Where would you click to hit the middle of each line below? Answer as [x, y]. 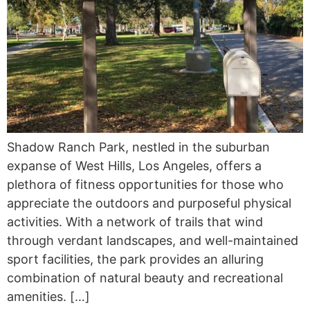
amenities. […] [48, 296]
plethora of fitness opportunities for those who [145, 184]
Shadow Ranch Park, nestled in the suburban [138, 147]
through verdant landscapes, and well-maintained [153, 240]
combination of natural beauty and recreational [145, 277]
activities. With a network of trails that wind [135, 221]
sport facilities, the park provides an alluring [135, 259]
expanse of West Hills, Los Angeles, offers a [134, 165]
